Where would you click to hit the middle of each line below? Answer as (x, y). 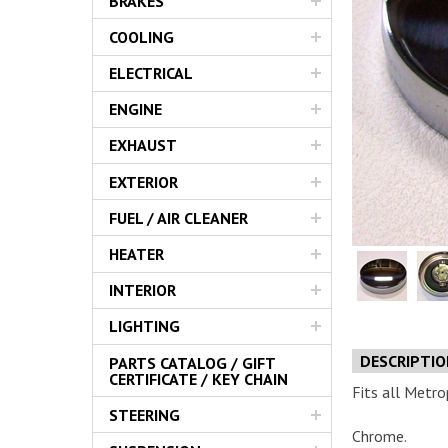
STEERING (144, 414)
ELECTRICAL (151, 73)
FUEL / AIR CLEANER (178, 217)
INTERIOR (142, 290)
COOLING (141, 36)
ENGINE (135, 109)
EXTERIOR (143, 181)
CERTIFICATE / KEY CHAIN (198, 378)
